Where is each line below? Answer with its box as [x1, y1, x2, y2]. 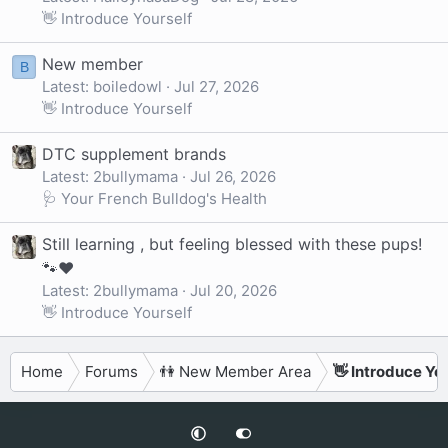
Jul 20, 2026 [190, 281, 277, 301]
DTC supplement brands [42, 144, 226, 164]
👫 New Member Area [160, 362, 311, 382]
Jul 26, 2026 [190, 167, 276, 186]
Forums [85, 362, 138, 382]
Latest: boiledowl [42, 76, 162, 96]
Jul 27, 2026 [174, 76, 259, 96]
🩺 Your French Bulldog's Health [42, 189, 267, 208]
